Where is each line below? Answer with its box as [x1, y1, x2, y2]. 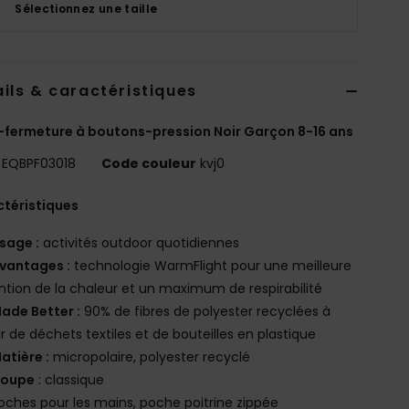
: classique [35, 370, 105, 389]
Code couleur [101, 153, 197, 173]
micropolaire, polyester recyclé [49, 347, 251, 366]
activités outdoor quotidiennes [39, 233, 240, 252]
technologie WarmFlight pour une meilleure [70, 256, 352, 275]
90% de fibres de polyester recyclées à [80, 301, 331, 320]
